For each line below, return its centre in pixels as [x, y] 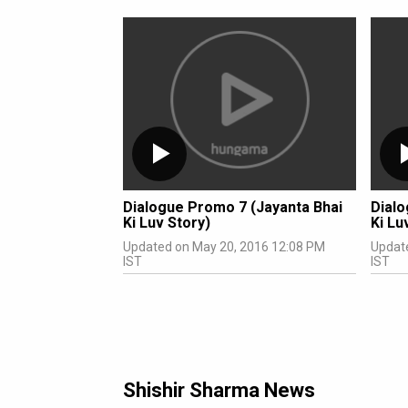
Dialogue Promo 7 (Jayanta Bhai [233, 207]
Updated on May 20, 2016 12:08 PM [224, 247]
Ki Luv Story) [167, 223]
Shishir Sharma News [219, 390]
